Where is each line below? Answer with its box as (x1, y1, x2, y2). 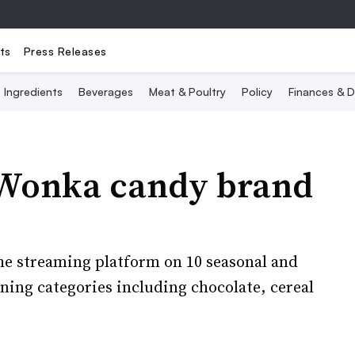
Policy (242, 85, 273, 98)
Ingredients (4, 85, 63, 98)
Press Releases (23, 44, 107, 58)
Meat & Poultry (149, 85, 226, 98)
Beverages (78, 85, 133, 98)
